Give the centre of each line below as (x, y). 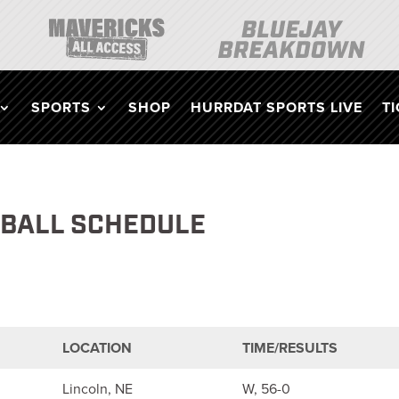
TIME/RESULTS (290, 348)
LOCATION (98, 348)
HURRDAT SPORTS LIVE (276, 107)
